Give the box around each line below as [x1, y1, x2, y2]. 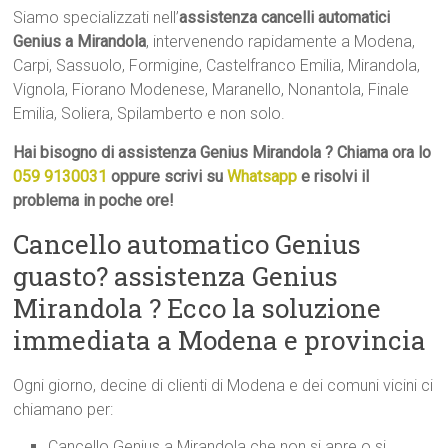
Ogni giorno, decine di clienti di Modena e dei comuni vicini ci [13, 376, 434, 396]
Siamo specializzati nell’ [13, 8, 180, 28]
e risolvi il [297, 167, 370, 187]
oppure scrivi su [107, 167, 228, 187]
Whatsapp [227, 167, 298, 187]
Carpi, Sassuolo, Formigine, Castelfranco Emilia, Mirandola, [13, 56, 421, 76]
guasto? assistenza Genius [13, 259, 339, 294]
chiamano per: [13, 400, 114, 420]
